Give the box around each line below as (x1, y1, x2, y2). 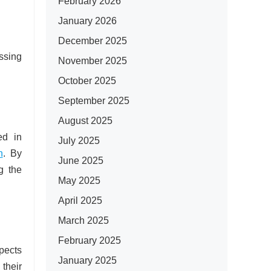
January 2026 (58, 16, 117, 26)
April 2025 (58, 195, 102, 206)
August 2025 (58, 116, 113, 126)
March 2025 (58, 215, 109, 226)
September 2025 (58, 96, 129, 106)
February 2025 (58, 235, 121, 246)
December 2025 (58, 36, 127, 46)
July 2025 (58, 135, 100, 146)
